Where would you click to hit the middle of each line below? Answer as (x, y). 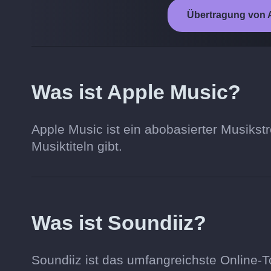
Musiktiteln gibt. (77, 146)
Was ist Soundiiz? (119, 223)
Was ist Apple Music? (136, 92)
